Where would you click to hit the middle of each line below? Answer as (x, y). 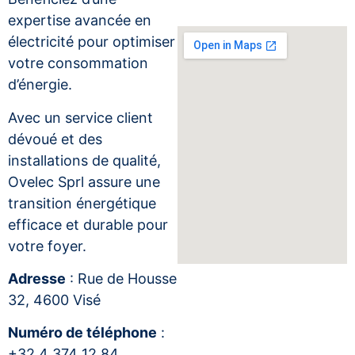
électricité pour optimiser (92, 42)
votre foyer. (47, 246)
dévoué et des (55, 139)
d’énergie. (40, 85)
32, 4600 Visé (54, 300)
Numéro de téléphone (82, 333)
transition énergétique (82, 203)
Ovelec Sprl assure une (84, 181)
